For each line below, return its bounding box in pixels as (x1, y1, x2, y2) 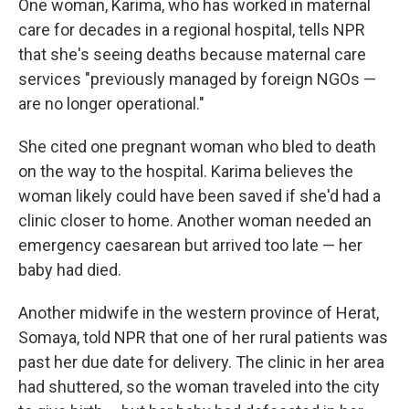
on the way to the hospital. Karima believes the (18, 162, 353, 181)
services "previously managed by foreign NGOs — (18, 69, 376, 89)
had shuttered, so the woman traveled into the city (18, 377, 380, 396)
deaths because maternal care (146, 45, 366, 64)
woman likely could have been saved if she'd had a (18, 186, 381, 205)
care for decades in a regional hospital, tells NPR (18, 20, 365, 39)
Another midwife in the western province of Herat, (18, 303, 379, 322)
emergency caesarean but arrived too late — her (18, 236, 362, 255)
